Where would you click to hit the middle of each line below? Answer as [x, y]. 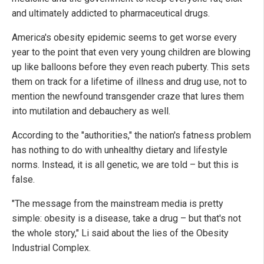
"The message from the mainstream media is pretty [118, 204]
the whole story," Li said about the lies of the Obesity [120, 233]
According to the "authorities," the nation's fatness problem [131, 136]
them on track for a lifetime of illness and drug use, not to [129, 82]
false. [23, 180]
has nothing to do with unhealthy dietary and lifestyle [120, 150]
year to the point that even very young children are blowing [131, 52]
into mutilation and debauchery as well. [91, 111]
